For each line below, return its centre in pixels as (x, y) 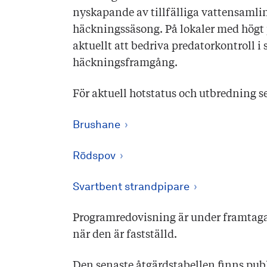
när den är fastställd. (125, 235)
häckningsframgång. (125, 63)
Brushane (97, 125)
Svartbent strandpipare (131, 187)
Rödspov (94, 156)
